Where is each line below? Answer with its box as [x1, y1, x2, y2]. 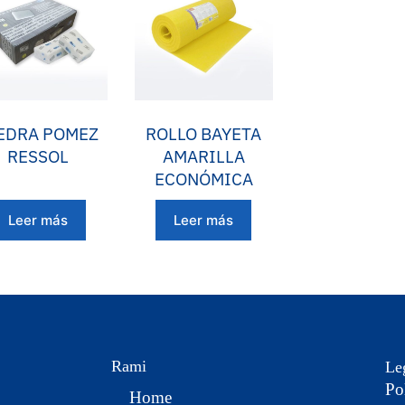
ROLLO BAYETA [146, 122, 262, 145]
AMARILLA [162, 145, 245, 167]
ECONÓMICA [154, 167, 253, 190]
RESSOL [7, 145, 70, 167]
